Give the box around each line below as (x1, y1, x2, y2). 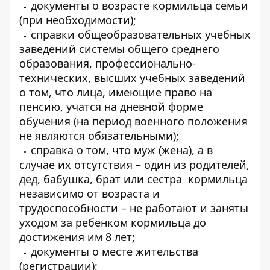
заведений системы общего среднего (19, 42, 219, 56)
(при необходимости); (19, 13, 136, 27)
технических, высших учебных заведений (19, 71, 245, 85)
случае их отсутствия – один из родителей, (19, 157, 250, 172)
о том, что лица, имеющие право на (19, 85, 212, 99)
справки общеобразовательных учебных (31, 27, 251, 42)
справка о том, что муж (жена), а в (31, 143, 213, 157)
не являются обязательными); (19, 128, 179, 143)
